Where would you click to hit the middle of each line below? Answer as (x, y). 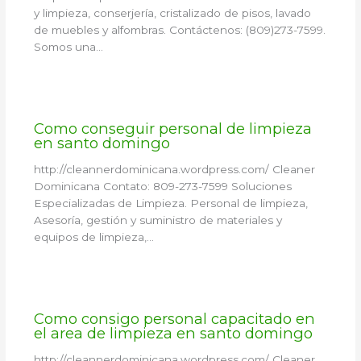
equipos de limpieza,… (93, 237)
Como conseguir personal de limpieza (172, 128)
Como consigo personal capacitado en (174, 318)
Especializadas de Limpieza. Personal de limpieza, (170, 203)
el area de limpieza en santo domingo (173, 333)
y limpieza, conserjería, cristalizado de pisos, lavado (172, 13)
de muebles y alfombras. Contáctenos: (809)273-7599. (179, 30)
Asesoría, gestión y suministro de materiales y (158, 220)
